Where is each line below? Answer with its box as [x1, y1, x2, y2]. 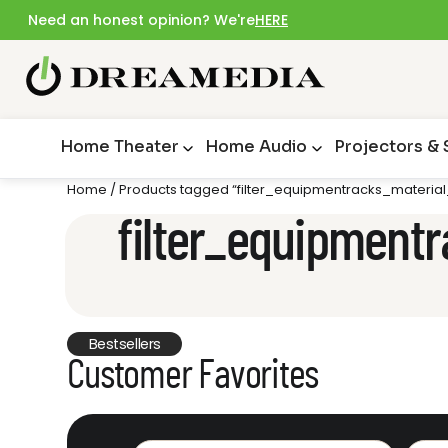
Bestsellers [88, 334, 161, 355]
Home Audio [204, 136, 307, 158]
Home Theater [60, 136, 179, 158]
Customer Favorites [67, 354, 319, 396]
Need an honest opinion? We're [28, 10, 255, 30]
